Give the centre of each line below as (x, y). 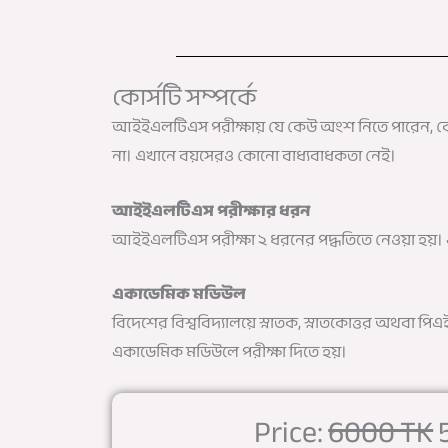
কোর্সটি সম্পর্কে (184, 98)
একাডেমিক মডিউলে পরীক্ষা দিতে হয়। (229, 352)
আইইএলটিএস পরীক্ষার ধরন (211, 210)
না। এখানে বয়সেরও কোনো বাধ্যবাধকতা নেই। (254, 156)
